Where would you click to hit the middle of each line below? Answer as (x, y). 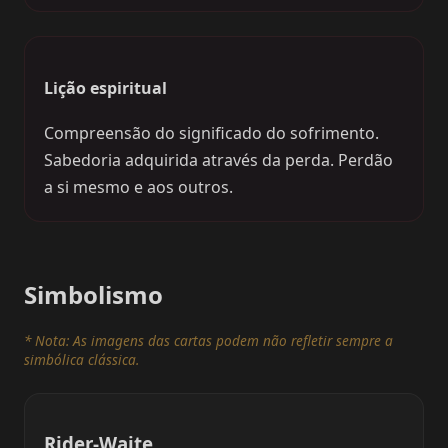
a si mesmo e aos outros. (139, 187)
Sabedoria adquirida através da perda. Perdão (219, 160)
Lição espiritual (106, 88)
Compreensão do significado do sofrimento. (212, 133)
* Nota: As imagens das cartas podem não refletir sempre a (208, 340)
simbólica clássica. (81, 359)
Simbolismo (93, 294)
